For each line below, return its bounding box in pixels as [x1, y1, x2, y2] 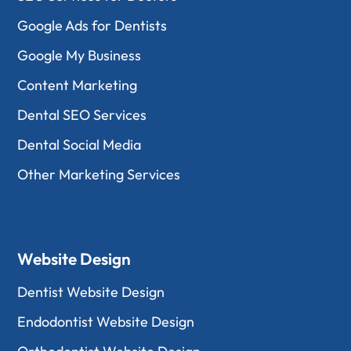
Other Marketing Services [17, 165, 181, 183]
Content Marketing [17, 76, 138, 94]
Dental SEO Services [17, 106, 147, 124]
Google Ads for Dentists [17, 16, 168, 34]
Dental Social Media [17, 136, 142, 154]
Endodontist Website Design [17, 313, 195, 331]
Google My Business [17, 46, 142, 64]
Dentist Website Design [17, 283, 165, 301]
